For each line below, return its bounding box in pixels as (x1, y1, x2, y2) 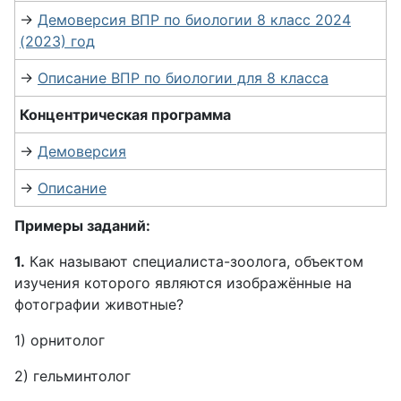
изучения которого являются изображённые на (14, 274, 352, 292)
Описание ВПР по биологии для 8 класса (38, 69, 328, 87)
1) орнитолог (14, 331, 105, 349)
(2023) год (20, 32, 95, 50)
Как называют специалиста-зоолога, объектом (25, 252, 363, 270)
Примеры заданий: (14, 217, 150, 235)
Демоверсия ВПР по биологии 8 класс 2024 (38, 11, 351, 29)
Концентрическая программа (20, 106, 231, 124)
